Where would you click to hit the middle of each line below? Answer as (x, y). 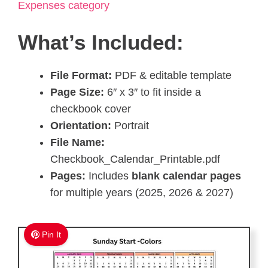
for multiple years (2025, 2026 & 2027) (142, 193)
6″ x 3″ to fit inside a (153, 92)
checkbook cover (91, 109)
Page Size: (77, 92)
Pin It (52, 235)
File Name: (77, 143)
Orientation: (81, 126)
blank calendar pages (186, 176)
